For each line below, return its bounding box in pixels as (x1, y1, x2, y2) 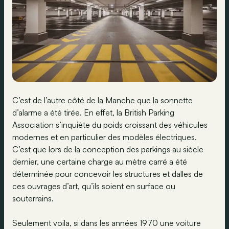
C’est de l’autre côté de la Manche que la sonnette (12, 95, 193, 105)
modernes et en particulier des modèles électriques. (12, 131, 197, 142)
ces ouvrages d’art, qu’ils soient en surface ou (12, 180, 175, 191)
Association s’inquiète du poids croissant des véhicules (12, 119, 208, 130)
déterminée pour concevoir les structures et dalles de (12, 168, 203, 179)
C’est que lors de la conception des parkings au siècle (12, 144, 203, 154)
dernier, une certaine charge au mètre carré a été (12, 156, 187, 167)
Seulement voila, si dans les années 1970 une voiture (12, 217, 201, 228)
